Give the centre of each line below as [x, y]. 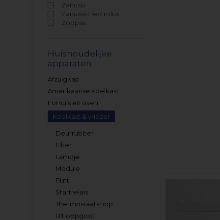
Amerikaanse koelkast [83, 91]
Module [68, 168]
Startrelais [72, 192]
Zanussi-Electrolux [91, 14]
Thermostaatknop [84, 204]
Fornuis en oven [73, 103]
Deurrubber [75, 133]
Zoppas [74, 23]
